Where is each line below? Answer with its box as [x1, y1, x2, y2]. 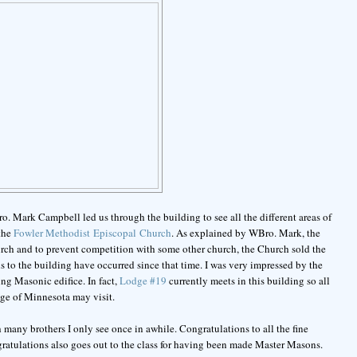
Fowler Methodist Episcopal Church [13, 226, 171, 241]
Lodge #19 [119, 273, 167, 288]
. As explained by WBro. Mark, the [171, 226, 320, 241]
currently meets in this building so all [166, 273, 330, 288]
